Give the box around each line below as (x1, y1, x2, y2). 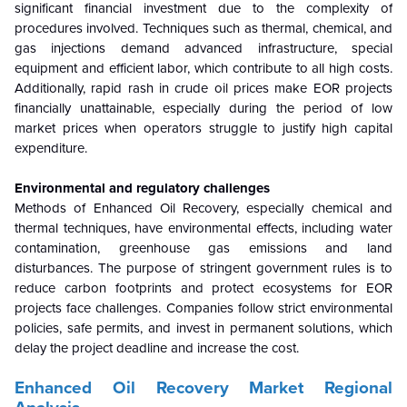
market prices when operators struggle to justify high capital (15, 120, 392, 137)
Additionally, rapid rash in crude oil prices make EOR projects (15, 80, 392, 97)
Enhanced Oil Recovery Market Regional (15, 378, 392, 399)
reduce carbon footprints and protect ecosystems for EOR (15, 280, 392, 297)
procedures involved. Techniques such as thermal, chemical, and (15, 20, 392, 37)
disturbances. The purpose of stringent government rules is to (15, 260, 392, 277)
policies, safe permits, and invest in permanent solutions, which (15, 320, 392, 337)
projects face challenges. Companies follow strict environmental (15, 300, 392, 317)
